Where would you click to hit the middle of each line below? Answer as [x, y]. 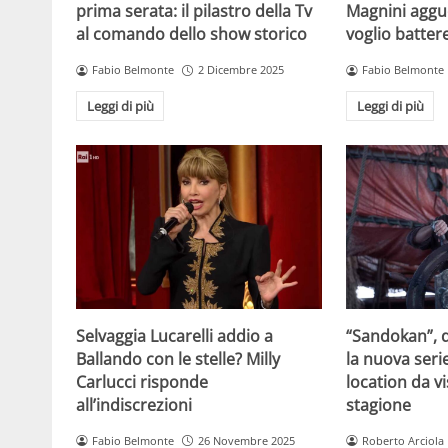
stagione [379, 404]
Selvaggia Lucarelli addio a [174, 335]
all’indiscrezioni [134, 404]
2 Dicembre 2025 [240, 70]
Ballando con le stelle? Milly [178, 358]
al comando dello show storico [191, 34]
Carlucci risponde [142, 381]
